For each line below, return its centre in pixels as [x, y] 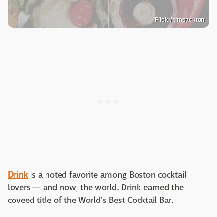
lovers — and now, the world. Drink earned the [96, 188]
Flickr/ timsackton [180, 20]
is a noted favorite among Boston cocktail [107, 175]
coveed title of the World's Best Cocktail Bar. [91, 201]
